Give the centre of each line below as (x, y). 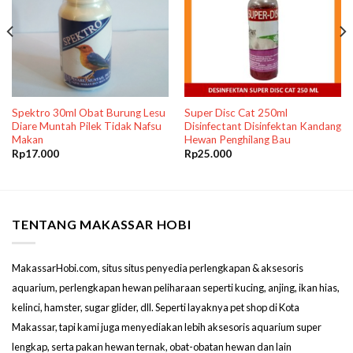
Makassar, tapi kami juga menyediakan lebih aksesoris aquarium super (167, 327)
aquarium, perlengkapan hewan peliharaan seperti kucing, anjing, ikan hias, (176, 288)
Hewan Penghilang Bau (237, 139)
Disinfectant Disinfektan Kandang (262, 126)
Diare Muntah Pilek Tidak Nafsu (86, 126)
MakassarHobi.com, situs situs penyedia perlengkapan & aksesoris (158, 268)
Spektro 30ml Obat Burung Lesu (88, 112)
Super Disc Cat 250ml (236, 112)
